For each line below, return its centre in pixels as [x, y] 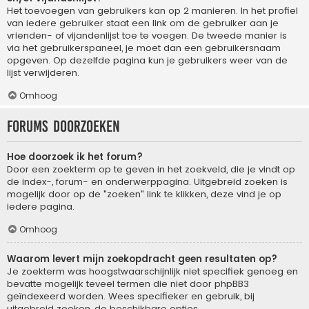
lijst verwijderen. [43, 72]
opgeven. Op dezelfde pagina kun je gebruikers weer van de [147, 60]
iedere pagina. [41, 206]
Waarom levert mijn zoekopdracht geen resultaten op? [142, 259]
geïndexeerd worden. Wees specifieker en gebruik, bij [131, 296]
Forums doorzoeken [63, 126]
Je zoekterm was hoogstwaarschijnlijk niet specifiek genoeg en [152, 271]
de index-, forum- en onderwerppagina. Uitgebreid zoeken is [147, 181]
